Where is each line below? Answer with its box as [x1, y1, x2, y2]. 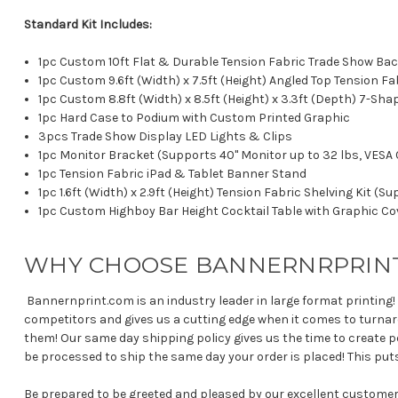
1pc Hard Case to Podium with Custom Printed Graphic [38, 110, 351, 126]
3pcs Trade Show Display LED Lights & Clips [38, 129, 293, 145]
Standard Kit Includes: [24, 17, 153, 33]
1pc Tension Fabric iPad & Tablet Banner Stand [38, 166, 307, 182]
